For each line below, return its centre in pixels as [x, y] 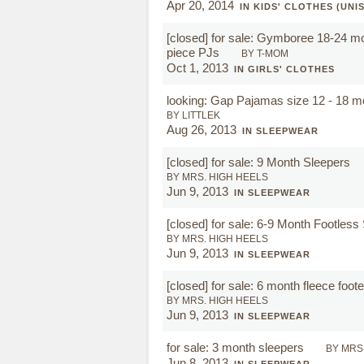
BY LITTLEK [193, 115]
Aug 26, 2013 [201, 130]
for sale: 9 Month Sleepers [282, 162]
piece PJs [195, 52]
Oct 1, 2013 [197, 68]
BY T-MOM [265, 54]
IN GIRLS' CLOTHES [284, 69]
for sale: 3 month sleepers [237, 347]
